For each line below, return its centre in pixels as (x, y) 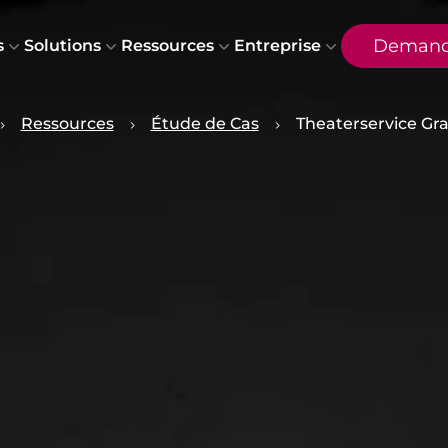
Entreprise (277, 45)
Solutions (62, 45)
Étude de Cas (204, 123)
